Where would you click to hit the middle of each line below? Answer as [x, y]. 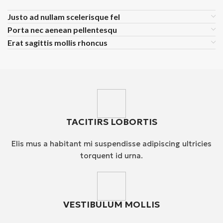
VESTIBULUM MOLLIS [111, 205]
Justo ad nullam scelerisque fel [64, 17]
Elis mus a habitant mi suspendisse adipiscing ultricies [111, 144]
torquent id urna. [111, 156]
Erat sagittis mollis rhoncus [58, 43]
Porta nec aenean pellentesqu [62, 30]
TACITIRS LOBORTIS [111, 122]
